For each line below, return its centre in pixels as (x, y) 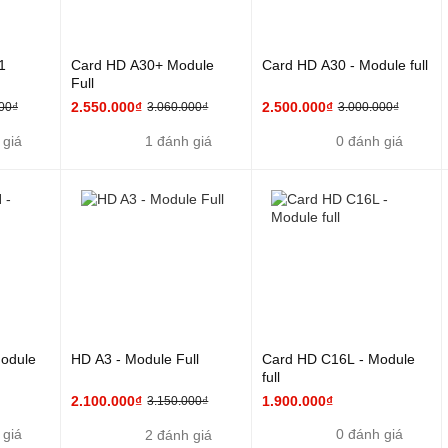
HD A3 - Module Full (135, 359)
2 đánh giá (179, 435)
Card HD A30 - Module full (344, 64)
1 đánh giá (179, 141)
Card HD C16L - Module (338, 359)
